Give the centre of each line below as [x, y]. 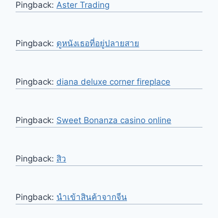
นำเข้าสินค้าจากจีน [92, 197]
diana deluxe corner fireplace [113, 82]
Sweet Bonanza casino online [114, 120]
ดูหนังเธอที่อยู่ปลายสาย [98, 44]
